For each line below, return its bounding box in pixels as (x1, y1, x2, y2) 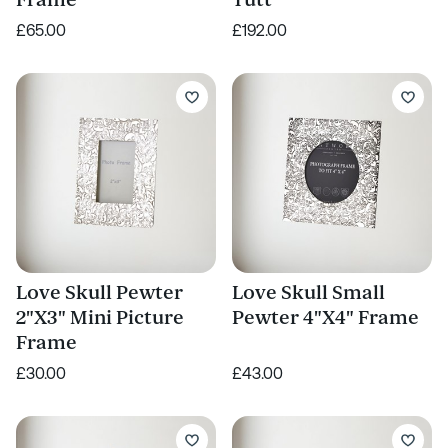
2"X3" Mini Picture (16, 306, 184, 330)
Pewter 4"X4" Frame (232, 306, 419, 330)
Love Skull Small (232, 281, 385, 305)
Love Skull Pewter (16, 281, 183, 305)
